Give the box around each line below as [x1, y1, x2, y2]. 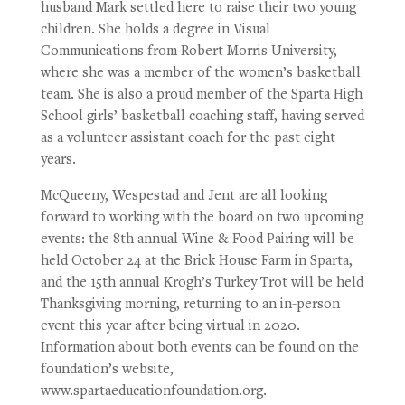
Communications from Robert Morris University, [40, 44, 337, 60]
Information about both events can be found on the [40, 341, 359, 356]
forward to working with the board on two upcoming [40, 211, 363, 226]
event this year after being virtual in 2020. [40, 319, 300, 334]
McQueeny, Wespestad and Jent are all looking [40, 189, 327, 204]
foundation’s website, [40, 363, 174, 378]
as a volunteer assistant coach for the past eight [40, 131, 335, 146]
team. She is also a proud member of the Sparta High [40, 88, 363, 103]
